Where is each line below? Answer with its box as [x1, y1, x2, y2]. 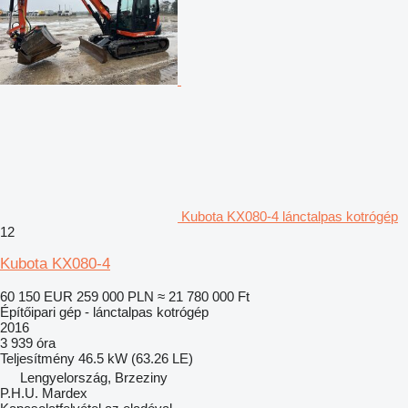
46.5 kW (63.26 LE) [78, 350, 193, 366]
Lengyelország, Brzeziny [20, 369, 168, 385]
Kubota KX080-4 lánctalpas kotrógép [181, 208, 398, 224]
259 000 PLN [76, 288, 154, 304]
